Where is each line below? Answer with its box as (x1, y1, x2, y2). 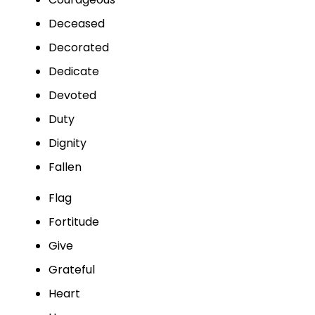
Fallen (48, 159, 82, 175)
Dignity (48, 135, 86, 151)
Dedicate (48, 63, 99, 79)
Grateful (48, 262, 95, 278)
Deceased (48, 15, 105, 32)
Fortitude (48, 214, 99, 230)
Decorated (48, 39, 109, 56)
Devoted (48, 87, 96, 103)
